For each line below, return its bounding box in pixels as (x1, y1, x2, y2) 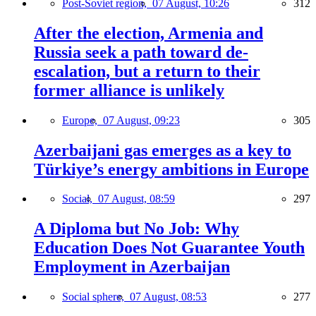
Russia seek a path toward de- (34, 42, 248, 61)
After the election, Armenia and (34, 23, 263, 42)
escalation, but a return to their (34, 61, 260, 80)
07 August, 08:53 (130, 291, 207, 303)
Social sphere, (62, 291, 130, 303)
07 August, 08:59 (98, 193, 175, 205)
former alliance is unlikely (34, 80, 224, 99)
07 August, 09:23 (103, 114, 180, 126)
